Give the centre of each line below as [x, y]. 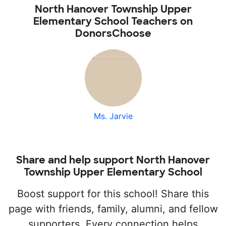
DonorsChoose [113, 34]
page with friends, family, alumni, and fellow [113, 209]
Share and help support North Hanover [113, 160]
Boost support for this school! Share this [113, 194]
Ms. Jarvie [113, 116]
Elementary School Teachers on [113, 21]
